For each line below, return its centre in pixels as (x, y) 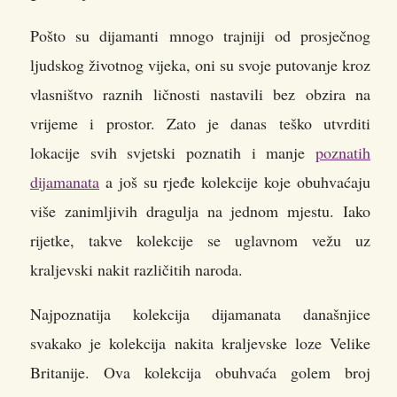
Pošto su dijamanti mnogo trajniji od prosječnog (200, 36)
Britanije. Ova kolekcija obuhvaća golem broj (200, 373)
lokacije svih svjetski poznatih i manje (173, 153)
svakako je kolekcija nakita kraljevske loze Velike (200, 343)
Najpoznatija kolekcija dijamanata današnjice (200, 314)
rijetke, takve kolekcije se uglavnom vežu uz (200, 241)
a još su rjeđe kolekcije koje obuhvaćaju (235, 182)
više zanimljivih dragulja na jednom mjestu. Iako (200, 211)
